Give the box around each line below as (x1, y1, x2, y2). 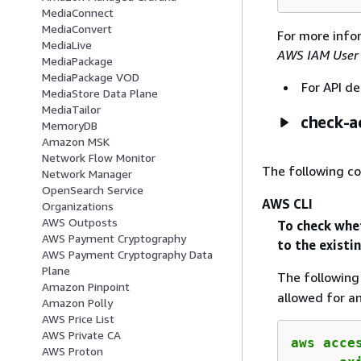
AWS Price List (42, 312, 114, 326)
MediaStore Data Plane (42, 86, 158, 101)
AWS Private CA (42, 328, 121, 342)
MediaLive (42, 38, 92, 52)
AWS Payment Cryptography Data (42, 247, 213, 262)
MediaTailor (42, 102, 101, 117)
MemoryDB (42, 118, 98, 133)
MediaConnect (42, 6, 114, 20)
